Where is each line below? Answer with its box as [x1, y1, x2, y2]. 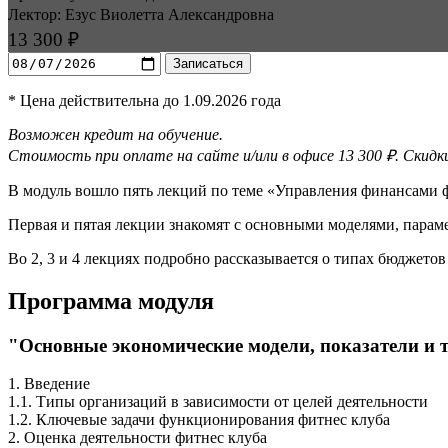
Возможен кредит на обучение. [8, 125, 223, 143]
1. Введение [8, 375, 90, 393]
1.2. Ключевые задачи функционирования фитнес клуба [8, 411, 390, 429]
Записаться [173, 56, 243, 72]
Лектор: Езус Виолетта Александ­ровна [8, 5, 274, 23]
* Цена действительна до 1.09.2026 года [8, 91, 281, 109]
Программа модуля [8, 287, 214, 314]
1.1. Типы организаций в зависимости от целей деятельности [8, 393, 428, 411]
